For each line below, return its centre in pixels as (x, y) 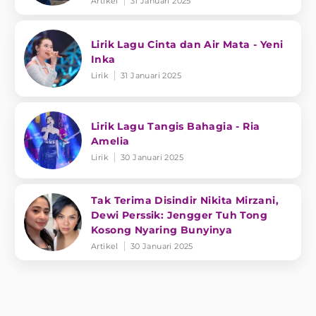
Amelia (110, 141)
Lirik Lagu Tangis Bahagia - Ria (176, 126)
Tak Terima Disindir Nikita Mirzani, (185, 201)
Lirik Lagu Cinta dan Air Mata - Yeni (187, 44)
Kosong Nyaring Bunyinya (162, 230)
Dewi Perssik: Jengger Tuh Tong (179, 215)
